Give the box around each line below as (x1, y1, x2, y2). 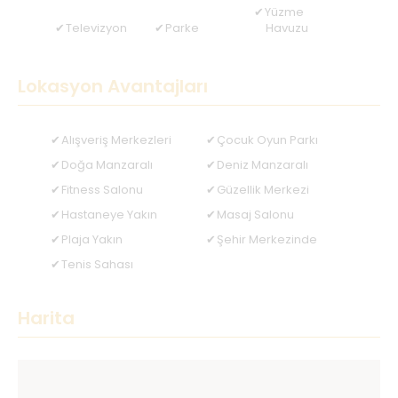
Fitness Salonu (61, 181, 144, 199)
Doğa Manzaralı (61, 156, 154, 174)
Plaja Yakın (61, 231, 123, 249)
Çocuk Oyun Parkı (216, 131, 318, 149)
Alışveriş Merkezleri (61, 131, 172, 149)
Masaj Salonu (216, 206, 294, 224)
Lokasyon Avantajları (18, 74, 208, 99)
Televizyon (66, 20, 128, 37)
